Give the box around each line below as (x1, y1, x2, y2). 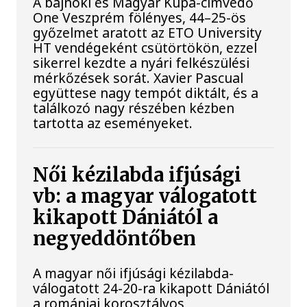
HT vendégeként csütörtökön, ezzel (33, 38, 258, 57)
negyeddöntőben (33, 227, 197, 251)
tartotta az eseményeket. (33, 113, 193, 132)
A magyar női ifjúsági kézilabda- (33, 264, 234, 283)
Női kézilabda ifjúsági (33, 163, 242, 188)
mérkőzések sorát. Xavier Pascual (33, 68, 244, 87)
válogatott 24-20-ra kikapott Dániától (33, 279, 270, 298)
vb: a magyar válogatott (33, 184, 258, 209)
